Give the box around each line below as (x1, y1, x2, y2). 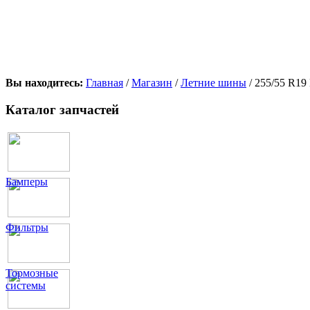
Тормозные (6, 267, 58, 280)
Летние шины (181, 76, 246, 89)
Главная (86, 76, 123, 89)
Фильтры (6, 221, 48, 234)
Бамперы (6, 176, 48, 188)
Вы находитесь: (6, 76, 86, 89)
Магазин (131, 76, 172, 89)
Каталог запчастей (6, 102, 119, 117)
